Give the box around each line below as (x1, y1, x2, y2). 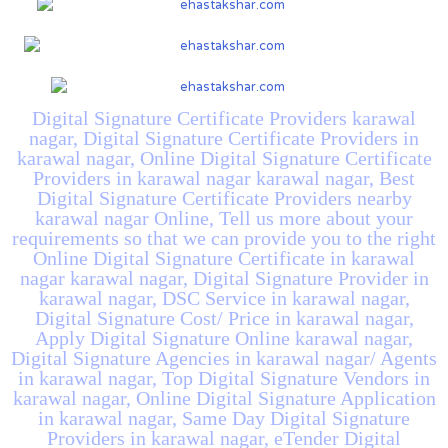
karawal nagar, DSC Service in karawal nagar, (38, 287, 410, 310)
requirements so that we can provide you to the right (12, 227, 436, 250)
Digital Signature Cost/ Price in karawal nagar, (34, 307, 414, 330)
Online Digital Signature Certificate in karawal (33, 247, 415, 270)
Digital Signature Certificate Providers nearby (36, 187, 412, 210)
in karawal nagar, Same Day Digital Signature (38, 407, 410, 430)
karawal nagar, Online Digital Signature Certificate (16, 147, 432, 170)
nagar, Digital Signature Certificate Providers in (29, 127, 419, 150)
